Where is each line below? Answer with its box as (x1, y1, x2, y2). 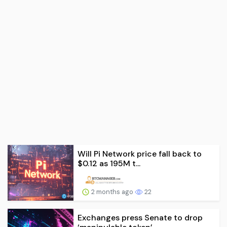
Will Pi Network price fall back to (78, 148, 202, 159)
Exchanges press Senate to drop (78, 212, 203, 223)
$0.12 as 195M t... (78, 158, 140, 169)
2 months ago (90, 187, 135, 196)
